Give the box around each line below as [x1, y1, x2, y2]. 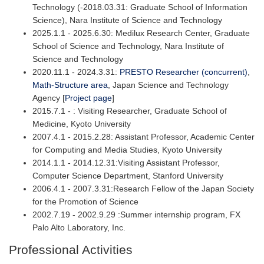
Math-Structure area [32, 80, 108, 90]
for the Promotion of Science [32, 196, 138, 206]
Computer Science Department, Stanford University [32, 170, 223, 180]
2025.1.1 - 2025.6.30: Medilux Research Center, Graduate [32, 28, 250, 38]
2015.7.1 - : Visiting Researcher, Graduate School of [32, 105, 227, 115]
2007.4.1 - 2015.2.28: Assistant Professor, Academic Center [32, 131, 255, 141]
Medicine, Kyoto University [32, 118, 131, 128]
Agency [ [32, 93, 65, 103]
